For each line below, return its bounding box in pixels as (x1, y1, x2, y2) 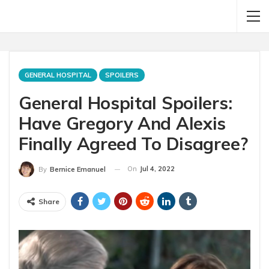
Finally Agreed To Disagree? (19, 133, 248, 154)
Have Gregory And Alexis (19, 112, 226, 134)
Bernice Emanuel (50, 165, 106, 174)
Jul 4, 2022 (140, 165, 175, 173)
